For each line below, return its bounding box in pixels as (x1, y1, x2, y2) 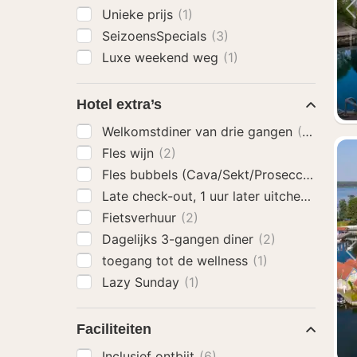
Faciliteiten (76, 321, 151, 337)
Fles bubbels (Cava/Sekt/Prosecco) (102, 167, 320, 182)
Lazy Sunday (102, 274, 183, 290)
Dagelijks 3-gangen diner (102, 231, 257, 247)
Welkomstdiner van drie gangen (102, 124, 296, 139)
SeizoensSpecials (102, 28, 210, 44)
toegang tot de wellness (102, 253, 252, 269)
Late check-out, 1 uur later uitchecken (102, 188, 333, 204)
